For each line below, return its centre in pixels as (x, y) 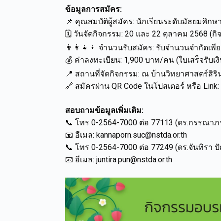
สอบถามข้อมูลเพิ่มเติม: (105, 110)
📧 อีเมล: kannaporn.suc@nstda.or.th (126, 135)
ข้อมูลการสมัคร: (93, 9)
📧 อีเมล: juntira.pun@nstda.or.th (119, 160)
